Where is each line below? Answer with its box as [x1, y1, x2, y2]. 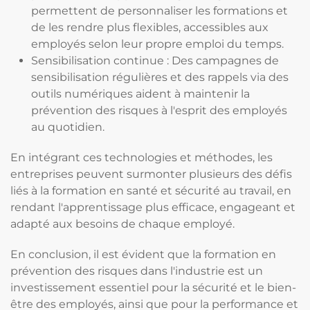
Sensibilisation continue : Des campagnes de [31, 54, 279, 67]
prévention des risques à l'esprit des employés [31, 104, 287, 117]
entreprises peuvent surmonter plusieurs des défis [10, 167, 292, 181]
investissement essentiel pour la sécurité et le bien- [10, 281, 296, 294]
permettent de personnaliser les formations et [31, 4, 288, 17]
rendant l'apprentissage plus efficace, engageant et [10, 201, 295, 214]
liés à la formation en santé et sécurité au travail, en [10, 184, 291, 197]
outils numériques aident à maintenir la [31, 87, 250, 100]
